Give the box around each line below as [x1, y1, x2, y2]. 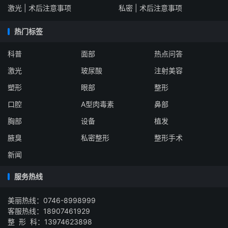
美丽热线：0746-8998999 [8, 196, 96, 205]
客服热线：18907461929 [8, 207, 90, 215]
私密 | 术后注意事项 [118, 4, 182, 12]
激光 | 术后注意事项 [8, 4, 71, 12]
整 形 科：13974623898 [8, 217, 92, 226]
